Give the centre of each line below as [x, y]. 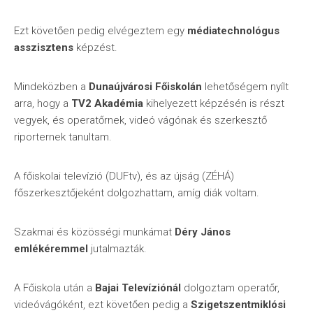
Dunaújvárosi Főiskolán [145, 87]
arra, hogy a [43, 103]
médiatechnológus [233, 31]
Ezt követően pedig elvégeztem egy [101, 31]
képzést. [95, 48]
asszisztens [44, 48]
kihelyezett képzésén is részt [214, 103]
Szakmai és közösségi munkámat [94, 232]
